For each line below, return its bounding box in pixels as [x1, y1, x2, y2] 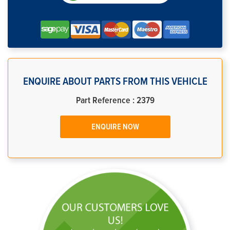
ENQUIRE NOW [91, 123, 139, 131]
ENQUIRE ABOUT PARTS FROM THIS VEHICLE [23, 76, 207, 87]
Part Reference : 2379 [75, 96, 155, 105]
